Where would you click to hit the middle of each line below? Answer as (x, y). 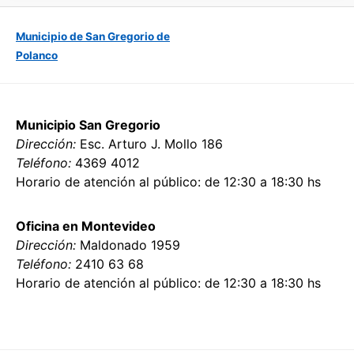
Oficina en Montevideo (86, 226)
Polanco (37, 55)
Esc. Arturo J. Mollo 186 (149, 143)
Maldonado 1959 (128, 245)
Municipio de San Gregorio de (93, 36)
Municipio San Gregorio (88, 124)
